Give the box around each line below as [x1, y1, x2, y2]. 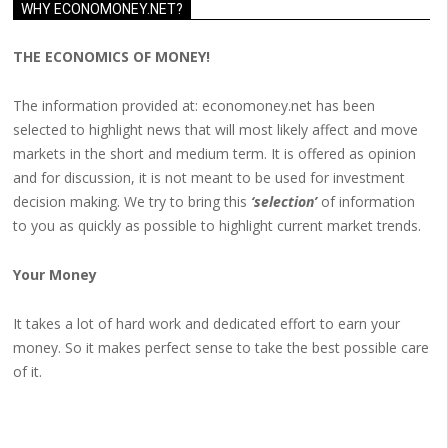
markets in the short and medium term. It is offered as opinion [12, 144, 416, 163]
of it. [12, 362, 42, 381]
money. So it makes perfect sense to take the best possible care [12, 338, 429, 357]
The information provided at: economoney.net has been [12, 96, 375, 115]
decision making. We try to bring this [12, 192, 251, 211]
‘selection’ [250, 192, 317, 211]
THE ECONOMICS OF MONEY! [12, 47, 210, 66]
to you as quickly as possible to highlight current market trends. [12, 216, 421, 235]
